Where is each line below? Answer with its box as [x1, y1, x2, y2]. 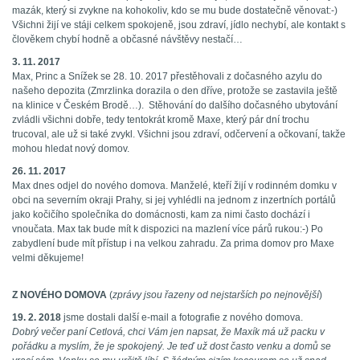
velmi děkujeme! [12, 252, 86, 264]
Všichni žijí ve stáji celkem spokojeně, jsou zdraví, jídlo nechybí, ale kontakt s [12, 19, 346, 31]
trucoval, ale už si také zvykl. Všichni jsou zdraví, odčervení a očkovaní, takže [12, 129, 346, 141]
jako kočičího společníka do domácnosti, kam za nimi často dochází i [12, 209, 310, 221]
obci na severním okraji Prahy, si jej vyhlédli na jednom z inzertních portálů [12, 194, 336, 207]
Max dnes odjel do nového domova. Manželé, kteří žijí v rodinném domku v [12, 180, 337, 192]
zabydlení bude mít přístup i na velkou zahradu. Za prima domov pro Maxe [12, 238, 334, 250]
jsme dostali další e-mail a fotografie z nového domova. [61, 312, 303, 324]
